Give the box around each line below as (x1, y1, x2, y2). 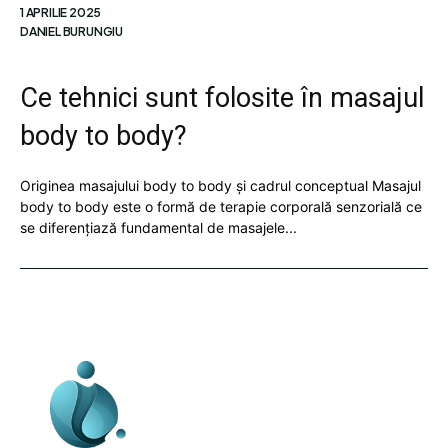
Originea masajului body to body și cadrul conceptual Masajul (20, 177, 421, 194)
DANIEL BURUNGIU (20, 24, 123, 39)
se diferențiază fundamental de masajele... (20, 219, 297, 236)
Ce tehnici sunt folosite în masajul (20, 82, 424, 114)
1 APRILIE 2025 (20, 5, 102, 20)
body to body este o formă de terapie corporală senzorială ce (20, 198, 422, 215)
